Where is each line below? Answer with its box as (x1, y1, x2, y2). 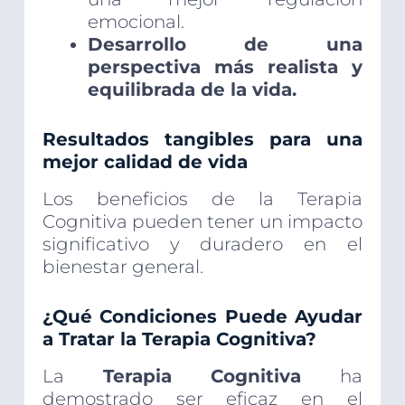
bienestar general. (42, 256, 203, 278)
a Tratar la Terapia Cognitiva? (42, 328, 316, 351)
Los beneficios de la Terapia (42, 188, 363, 211)
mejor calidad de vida (42, 151, 248, 174)
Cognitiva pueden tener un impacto (42, 211, 363, 233)
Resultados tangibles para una (42, 128, 363, 151)
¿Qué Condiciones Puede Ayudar (42, 306, 363, 328)
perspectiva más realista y (87, 56, 363, 79)
